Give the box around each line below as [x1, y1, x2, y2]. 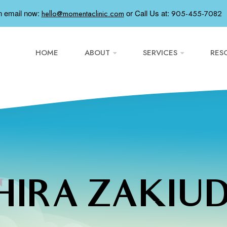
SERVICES [143, 47, 177, 58]
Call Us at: [134, 8, 171, 18]
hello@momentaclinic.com [41, 8, 124, 19]
